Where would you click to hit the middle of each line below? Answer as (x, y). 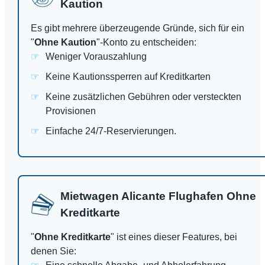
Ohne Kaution (65, 43)
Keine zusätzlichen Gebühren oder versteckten (143, 97)
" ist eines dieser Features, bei (174, 237)
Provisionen (71, 111)
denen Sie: (54, 251)
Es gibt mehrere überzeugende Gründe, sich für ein (138, 28)
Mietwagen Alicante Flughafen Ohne (158, 196)
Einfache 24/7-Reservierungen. (111, 131)
